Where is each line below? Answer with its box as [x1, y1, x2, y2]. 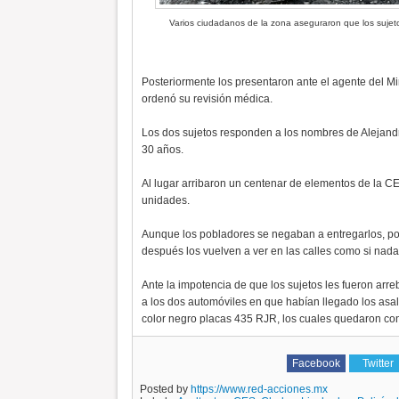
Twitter [362, 357, 395, 370]
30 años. [141, 143, 183, 156]
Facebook [291, 357, 340, 370]
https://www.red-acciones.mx [190, 383, 328, 395]
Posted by [139, 383, 191, 395]
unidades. [141, 194, 190, 207]
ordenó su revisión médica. [141, 93, 273, 105]
